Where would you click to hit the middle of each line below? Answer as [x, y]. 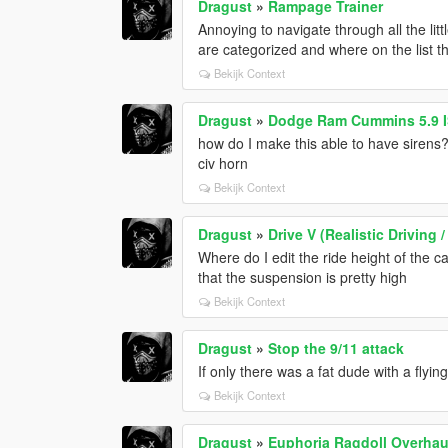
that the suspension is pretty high [303, 276]
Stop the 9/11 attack [336, 347]
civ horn [223, 162]
